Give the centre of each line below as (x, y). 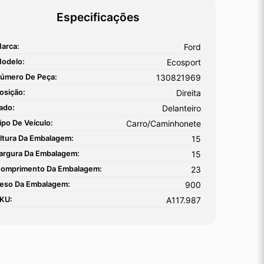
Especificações (98, 17)
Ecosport (184, 62)
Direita (189, 93)
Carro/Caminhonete (164, 123)
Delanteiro (181, 108)
